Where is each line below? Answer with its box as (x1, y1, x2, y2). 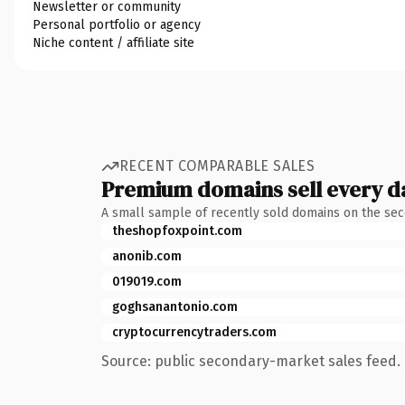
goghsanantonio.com (112, 298, 238, 315)
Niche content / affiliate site (33, 34, 194, 51)
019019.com (112, 273, 182, 289)
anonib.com (112, 248, 182, 264)
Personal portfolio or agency (33, 16, 201, 33)
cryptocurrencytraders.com (112, 324, 277, 340)
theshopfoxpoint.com (112, 222, 242, 239)
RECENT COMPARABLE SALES (119, 157, 316, 174)
